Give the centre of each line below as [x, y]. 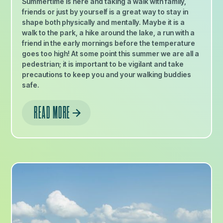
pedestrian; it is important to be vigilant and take [103, 64]
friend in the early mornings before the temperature [109, 43]
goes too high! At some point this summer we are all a [111, 54]
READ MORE [52, 113]
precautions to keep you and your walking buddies [107, 75]
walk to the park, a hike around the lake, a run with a [109, 33]
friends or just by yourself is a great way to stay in [105, 12]
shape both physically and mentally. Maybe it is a [104, 22]
